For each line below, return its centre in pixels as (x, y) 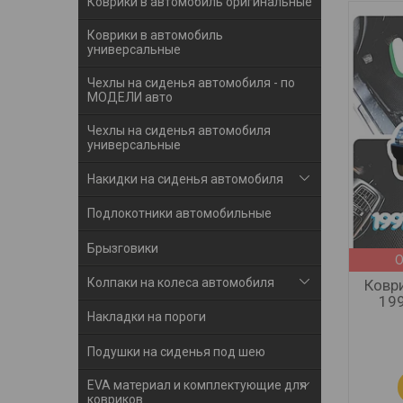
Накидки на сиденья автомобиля (185, 179)
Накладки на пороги (147, 317)
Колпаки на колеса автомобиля (181, 283)
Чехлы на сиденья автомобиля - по (191, 82)
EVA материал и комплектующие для (197, 385)
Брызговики (123, 248)
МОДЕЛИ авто (130, 97)
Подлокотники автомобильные (179, 214)
